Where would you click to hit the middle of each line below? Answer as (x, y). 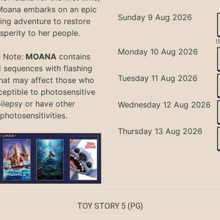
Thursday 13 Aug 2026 (160, 131)
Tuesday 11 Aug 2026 (158, 78)
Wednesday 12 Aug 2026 (165, 104)
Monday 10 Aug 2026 (158, 51)
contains (74, 56)
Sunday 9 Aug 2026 (155, 17)
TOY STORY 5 (101, 206)
